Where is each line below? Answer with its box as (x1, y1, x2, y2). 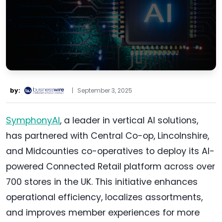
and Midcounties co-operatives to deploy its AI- (6, 145, 215, 157)
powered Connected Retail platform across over (6, 160, 215, 172)
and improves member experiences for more (6, 206, 200, 219)
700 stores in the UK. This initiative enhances (6, 175, 198, 188)
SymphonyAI (6, 114, 60, 126)
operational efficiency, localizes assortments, (6, 191, 203, 203)
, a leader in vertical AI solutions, (60, 114, 198, 126)
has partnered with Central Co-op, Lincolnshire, (6, 129, 209, 142)
